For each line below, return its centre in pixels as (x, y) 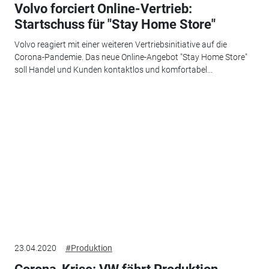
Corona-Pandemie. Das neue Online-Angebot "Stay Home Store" (131, 57)
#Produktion (89, 248)
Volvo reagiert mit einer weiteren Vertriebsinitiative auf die (120, 45)
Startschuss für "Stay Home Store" (115, 24)
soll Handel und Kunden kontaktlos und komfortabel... (113, 70)
